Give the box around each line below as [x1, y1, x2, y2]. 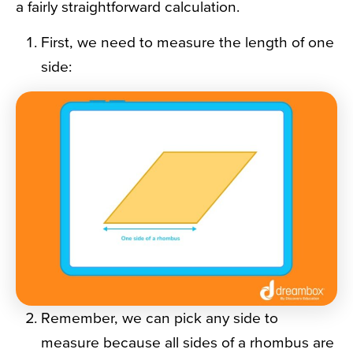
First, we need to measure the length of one [41, 33, 334, 51]
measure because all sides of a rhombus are [41, 333, 334, 351]
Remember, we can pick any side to [41, 309, 278, 327]
